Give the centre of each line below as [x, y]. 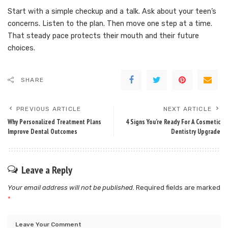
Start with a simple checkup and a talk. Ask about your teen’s [112, 12]
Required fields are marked [178, 188]
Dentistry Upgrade [196, 132]
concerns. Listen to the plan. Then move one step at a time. [110, 24]
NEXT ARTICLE [187, 109]
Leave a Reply [47, 170]
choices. [21, 48]
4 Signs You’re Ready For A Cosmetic [173, 122]
